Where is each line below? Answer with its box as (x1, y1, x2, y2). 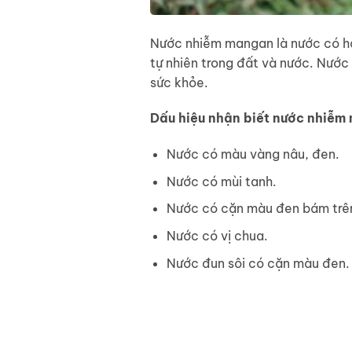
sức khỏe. (150, 74, 209, 90)
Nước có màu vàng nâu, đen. (166, 146, 339, 163)
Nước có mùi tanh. (166, 173, 277, 189)
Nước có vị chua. (166, 228, 268, 244)
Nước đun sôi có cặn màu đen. (166, 255, 350, 271)
